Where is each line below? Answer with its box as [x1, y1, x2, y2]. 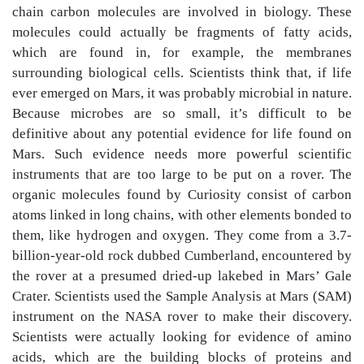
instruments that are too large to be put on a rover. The [12, 167, 352, 182]
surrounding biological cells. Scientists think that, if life [12, 65, 352, 80]
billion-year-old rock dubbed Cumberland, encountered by [12, 248, 352, 263]
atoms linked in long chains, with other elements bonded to [12, 207, 352, 223]
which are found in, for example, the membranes [12, 45, 352, 60]
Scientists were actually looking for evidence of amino [12, 329, 352, 344]
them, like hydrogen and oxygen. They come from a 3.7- [12, 227, 352, 243]
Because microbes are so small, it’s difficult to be [12, 106, 352, 121]
